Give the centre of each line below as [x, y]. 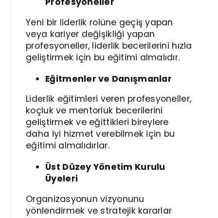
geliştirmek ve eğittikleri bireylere [97, 122]
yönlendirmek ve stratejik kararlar [99, 211]
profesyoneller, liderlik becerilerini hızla [109, 45]
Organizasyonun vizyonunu [85, 199]
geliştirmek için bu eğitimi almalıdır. [103, 57]
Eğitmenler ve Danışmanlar [109, 79]
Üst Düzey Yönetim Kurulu [105, 167]
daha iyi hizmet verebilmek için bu [100, 134]
